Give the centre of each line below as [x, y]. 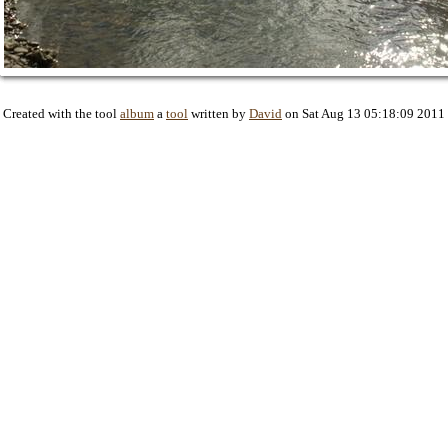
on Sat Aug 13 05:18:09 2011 [363, 113]
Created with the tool [61, 113]
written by [218, 113]
